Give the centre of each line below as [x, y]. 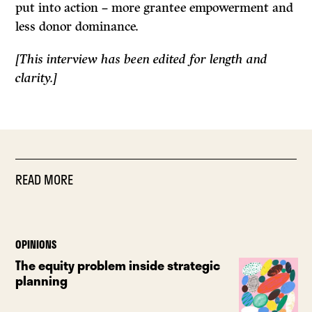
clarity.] [37, 78]
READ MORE [45, 179]
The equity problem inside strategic [118, 265]
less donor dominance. [77, 26]
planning [42, 280]
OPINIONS [36, 244]
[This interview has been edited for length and [142, 59]
